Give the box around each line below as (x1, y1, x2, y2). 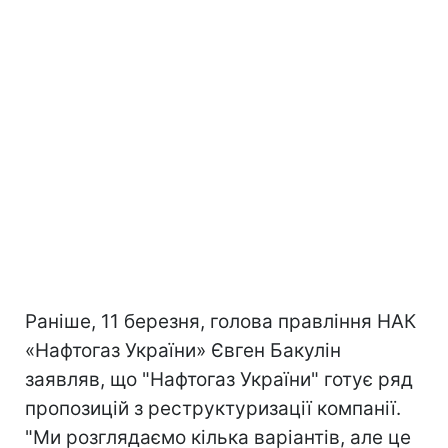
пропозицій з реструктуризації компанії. (25, 396, 401, 420)
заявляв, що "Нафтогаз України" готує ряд (25, 367, 413, 391)
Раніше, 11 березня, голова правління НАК (25, 309, 416, 333)
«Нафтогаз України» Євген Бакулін (25, 338, 341, 362)
